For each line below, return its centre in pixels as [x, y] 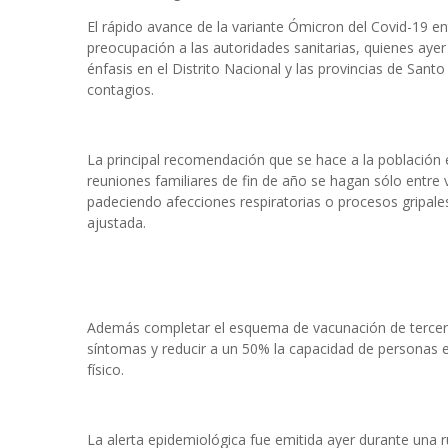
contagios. [120, 89]
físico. [105, 369]
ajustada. [116, 222]
